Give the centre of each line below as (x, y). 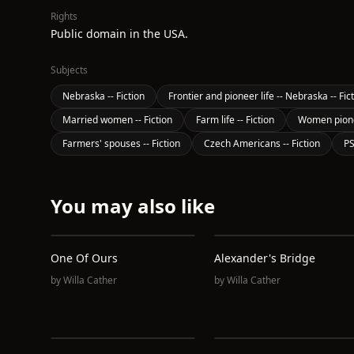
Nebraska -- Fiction (104, 96)
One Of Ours (84, 258)
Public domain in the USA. (119, 34)
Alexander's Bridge (264, 258)
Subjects (69, 70)
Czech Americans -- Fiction (262, 143)
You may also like (133, 206)
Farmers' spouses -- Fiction (121, 143)
